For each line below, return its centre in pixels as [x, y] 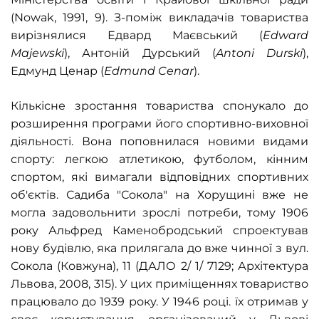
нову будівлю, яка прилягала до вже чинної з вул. [159, 248]
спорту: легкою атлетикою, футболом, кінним [159, 159]
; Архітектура [270, 266]
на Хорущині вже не [238, 195]
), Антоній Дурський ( [140, 53]
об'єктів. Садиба [64, 195]
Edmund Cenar [149, 71]
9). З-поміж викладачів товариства [202, 17]
